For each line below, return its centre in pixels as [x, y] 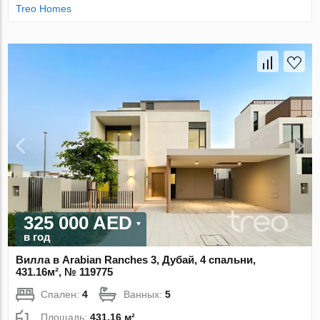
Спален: [62, 294]
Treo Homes [44, 9]
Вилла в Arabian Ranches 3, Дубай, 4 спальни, [136, 259]
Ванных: [145, 294]
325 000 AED [78, 222]
